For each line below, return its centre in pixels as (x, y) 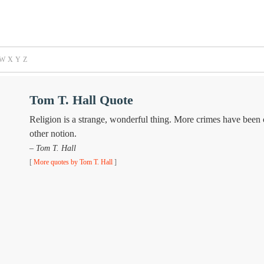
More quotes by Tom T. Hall (73, 162)
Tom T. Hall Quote (81, 100)
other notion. (53, 133)
